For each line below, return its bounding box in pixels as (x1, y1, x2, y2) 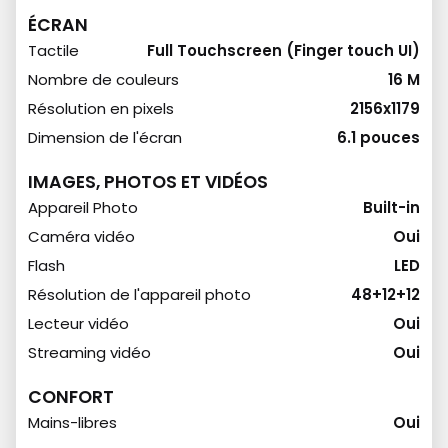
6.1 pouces (337, 127, 420, 148)
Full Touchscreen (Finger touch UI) (147, 40, 420, 61)
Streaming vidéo (28, 342, 151, 363)
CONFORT (28, 385, 114, 409)
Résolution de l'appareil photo (28, 284, 251, 305)
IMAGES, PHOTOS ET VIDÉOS (28, 170, 268, 194)
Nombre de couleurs (28, 69, 179, 90)
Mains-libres (28, 412, 117, 433)
